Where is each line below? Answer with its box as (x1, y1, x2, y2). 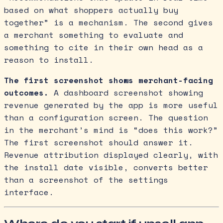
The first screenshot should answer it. (4, 136, 193, 148)
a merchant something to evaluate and (4, 28, 183, 41)
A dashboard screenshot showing (49, 86, 203, 99)
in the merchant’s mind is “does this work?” (4, 123, 218, 136)
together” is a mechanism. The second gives (4, 16, 213, 28)
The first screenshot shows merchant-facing (4, 74, 213, 86)
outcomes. (4, 86, 49, 99)
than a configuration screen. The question (4, 111, 208, 123)
